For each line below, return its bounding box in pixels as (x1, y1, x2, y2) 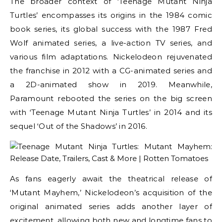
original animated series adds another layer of (10, 202, 212, 211)
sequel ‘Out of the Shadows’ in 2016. (10, 121, 147, 131)
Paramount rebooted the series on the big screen (10, 94, 212, 103)
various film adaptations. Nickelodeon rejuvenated (10, 52, 212, 61)
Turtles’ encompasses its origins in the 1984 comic (10, 10, 212, 20)
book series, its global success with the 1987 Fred (10, 24, 212, 34)
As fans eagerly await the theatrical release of (10, 174, 212, 183)
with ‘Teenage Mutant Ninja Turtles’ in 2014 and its (10, 108, 212, 117)
